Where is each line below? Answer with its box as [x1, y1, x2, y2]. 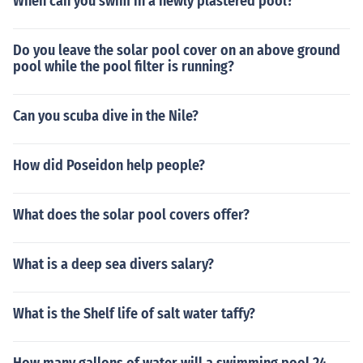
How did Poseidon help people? [13, 156, 205, 174]
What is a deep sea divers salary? [13, 255, 214, 273]
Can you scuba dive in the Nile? [13, 107, 199, 125]
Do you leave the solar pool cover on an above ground [13, 41, 340, 59]
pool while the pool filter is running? [13, 58, 234, 75]
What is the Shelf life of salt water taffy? [13, 305, 255, 322]
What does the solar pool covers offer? [13, 206, 250, 224]
